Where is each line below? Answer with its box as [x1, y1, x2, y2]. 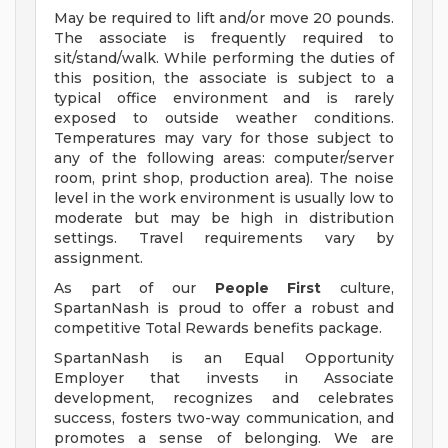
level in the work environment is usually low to [54, 189, 394, 208]
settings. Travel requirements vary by [54, 229, 394, 248]
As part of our [54, 279, 215, 298]
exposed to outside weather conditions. [54, 109, 394, 128]
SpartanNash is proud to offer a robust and [54, 299, 394, 318]
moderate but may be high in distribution [54, 209, 394, 228]
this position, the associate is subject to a [54, 69, 394, 88]
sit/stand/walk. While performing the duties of [54, 49, 394, 68]
